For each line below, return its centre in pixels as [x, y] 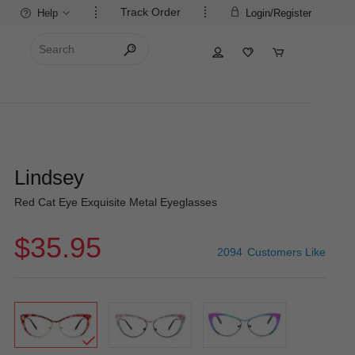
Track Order [151, 12]
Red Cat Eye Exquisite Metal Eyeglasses [115, 202]
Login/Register [277, 13]
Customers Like [286, 252]
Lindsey [49, 177]
